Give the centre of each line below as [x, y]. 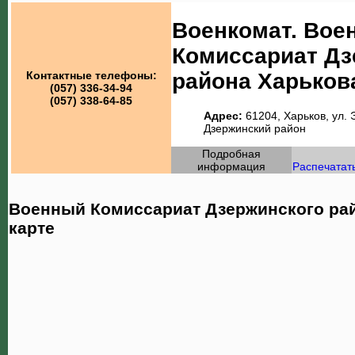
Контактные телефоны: [91, 75]
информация [231, 166]
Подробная [231, 154]
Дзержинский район [255, 128]
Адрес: [223, 115]
